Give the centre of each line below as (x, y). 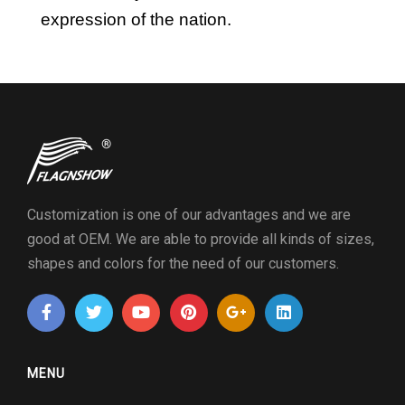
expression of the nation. (145, 19)
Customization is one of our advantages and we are (189, 214)
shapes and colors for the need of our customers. (183, 263)
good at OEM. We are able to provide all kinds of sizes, (201, 239)
